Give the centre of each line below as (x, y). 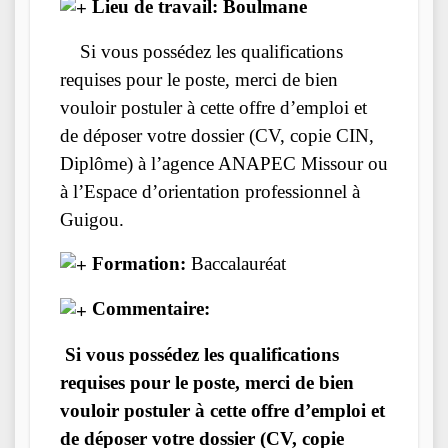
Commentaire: (148, 309)
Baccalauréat (236, 264)
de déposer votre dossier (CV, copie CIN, (217, 136)
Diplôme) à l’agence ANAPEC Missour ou (224, 164)
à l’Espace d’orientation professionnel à (210, 192)
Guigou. (92, 220)
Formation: (136, 264)
